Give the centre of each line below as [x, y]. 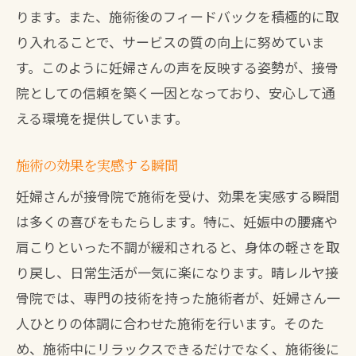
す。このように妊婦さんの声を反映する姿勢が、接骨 [177, 67]
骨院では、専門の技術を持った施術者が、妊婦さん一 [178, 298]
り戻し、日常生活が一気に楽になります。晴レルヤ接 [177, 272]
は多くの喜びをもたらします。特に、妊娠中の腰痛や [177, 221]
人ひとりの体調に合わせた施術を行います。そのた [170, 323]
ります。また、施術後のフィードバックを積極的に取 [177, 16]
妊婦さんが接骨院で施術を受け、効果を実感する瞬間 [178, 196]
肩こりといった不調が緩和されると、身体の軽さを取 [178, 247]
